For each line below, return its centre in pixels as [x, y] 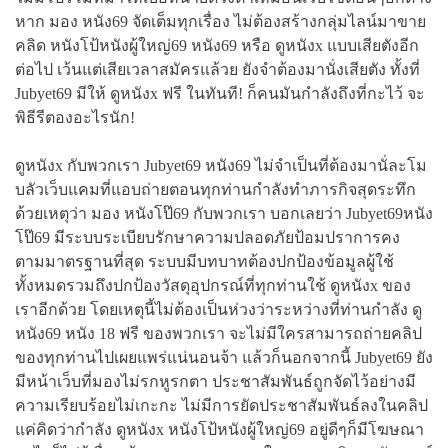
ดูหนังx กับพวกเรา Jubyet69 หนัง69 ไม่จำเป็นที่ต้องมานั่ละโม [221, 165]
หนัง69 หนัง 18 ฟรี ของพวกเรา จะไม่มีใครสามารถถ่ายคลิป [218, 333]
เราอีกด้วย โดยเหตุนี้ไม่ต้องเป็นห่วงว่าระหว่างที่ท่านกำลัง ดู [218, 309]
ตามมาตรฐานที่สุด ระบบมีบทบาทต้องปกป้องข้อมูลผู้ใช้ [204, 261]
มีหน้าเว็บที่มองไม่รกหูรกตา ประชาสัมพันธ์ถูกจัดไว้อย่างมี [215, 381]
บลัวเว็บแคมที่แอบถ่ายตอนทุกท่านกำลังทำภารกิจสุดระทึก [215, 189]
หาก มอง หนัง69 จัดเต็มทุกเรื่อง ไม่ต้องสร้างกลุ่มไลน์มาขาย [220, 21]
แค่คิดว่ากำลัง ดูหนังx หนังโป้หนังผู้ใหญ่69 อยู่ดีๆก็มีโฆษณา [219, 429]
